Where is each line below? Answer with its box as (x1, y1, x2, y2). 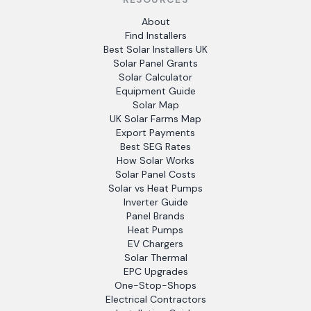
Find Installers (124, 29, 187, 42)
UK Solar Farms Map (110, 112, 201, 125)
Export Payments (116, 126, 195, 139)
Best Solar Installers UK (103, 43, 208, 56)
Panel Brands (126, 210, 185, 222)
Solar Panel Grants (113, 57, 198, 69)
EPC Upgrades (123, 265, 188, 278)
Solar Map (132, 99, 179, 111)
